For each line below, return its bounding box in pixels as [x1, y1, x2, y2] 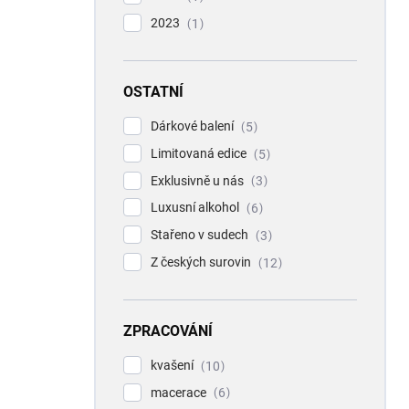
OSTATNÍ [123, 82, 184, 100]
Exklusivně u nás [151, 173, 246, 188]
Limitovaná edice [151, 145, 249, 161]
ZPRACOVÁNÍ [123, 321, 213, 340]
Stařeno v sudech [151, 227, 251, 243]
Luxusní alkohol [151, 200, 242, 215]
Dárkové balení [151, 118, 236, 133]
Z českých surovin [151, 255, 254, 269]
